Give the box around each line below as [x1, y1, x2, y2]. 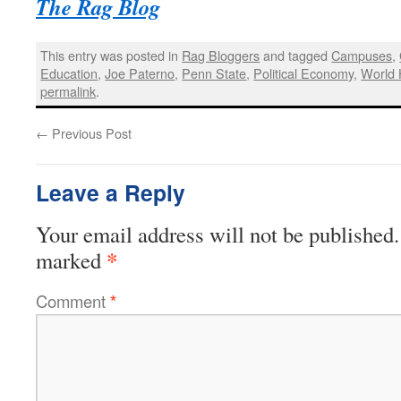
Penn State [182, 64, 247, 83]
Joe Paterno [105, 64, 175, 83]
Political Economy [253, 64, 354, 83]
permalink [40, 81, 97, 101]
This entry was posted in [40, 46, 183, 65]
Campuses [331, 46, 393, 65]
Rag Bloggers [182, 46, 260, 65]
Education [40, 64, 98, 83]
